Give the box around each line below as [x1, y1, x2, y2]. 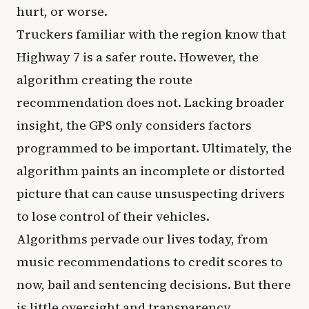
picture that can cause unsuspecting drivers [17, 185, 285, 202]
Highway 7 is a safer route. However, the [17, 48, 259, 66]
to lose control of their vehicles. [17, 208, 210, 225]
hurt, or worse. [17, 3, 108, 20]
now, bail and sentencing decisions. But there [17, 276, 291, 293]
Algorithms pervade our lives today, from [17, 230, 268, 248]
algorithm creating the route [17, 71, 192, 88]
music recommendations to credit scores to [17, 253, 283, 270]
